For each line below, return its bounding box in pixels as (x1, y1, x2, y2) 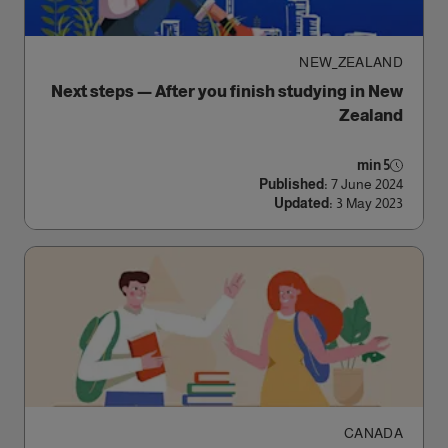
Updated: (274, 195, 333, 211)
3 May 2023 (336, 195, 403, 211)
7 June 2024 (331, 176, 403, 192)
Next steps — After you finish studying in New (51, 83, 403, 100)
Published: (259, 176, 328, 192)
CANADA (343, 425, 403, 441)
